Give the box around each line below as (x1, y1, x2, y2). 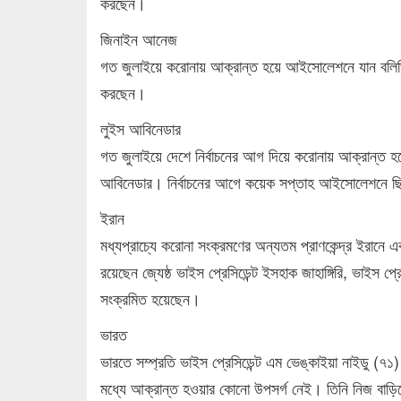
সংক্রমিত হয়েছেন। (100, 286, 200, 310)
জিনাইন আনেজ (100, 26, 177, 50)
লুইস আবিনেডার (100, 115, 181, 140)
